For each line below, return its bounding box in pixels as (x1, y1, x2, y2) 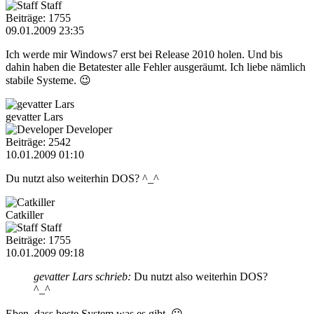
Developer (66, 123, 112, 135)
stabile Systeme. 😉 (6, 74, 91, 86)
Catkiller (6, 208, 43, 221)
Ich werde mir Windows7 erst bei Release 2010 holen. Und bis (6, 48, 282, 60)
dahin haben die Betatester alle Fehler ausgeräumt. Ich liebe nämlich (6, 60, 306, 73)
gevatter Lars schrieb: (34, 270, 131, 282)
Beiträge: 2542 (6, 135, 71, 148)
